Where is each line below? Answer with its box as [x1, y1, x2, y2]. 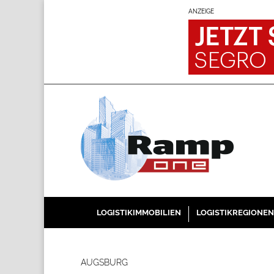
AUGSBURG [81, 257, 128, 267]
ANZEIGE [188, 8, 214, 15]
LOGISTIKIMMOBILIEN [96, 208, 181, 217]
